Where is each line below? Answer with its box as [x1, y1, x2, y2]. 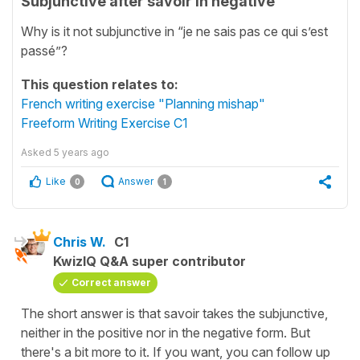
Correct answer [72, 276, 151, 288]
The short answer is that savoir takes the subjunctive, [21, 305, 328, 321]
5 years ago [54, 145, 109, 158]
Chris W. [53, 233, 106, 250]
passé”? [21, 42, 67, 59]
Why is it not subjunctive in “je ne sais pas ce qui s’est [21, 22, 328, 39]
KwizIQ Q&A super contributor [53, 252, 246, 269]
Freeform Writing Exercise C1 [21, 114, 188, 131]
